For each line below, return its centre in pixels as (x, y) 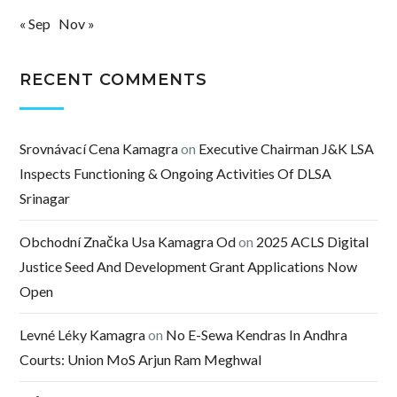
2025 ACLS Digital (313, 242)
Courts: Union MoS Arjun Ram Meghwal (141, 360)
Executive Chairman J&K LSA (287, 149)
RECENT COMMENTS (113, 80)
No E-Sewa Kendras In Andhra (257, 335)
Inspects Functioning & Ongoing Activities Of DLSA (176, 174)
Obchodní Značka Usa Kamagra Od (128, 242)
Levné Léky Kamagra (83, 335)
